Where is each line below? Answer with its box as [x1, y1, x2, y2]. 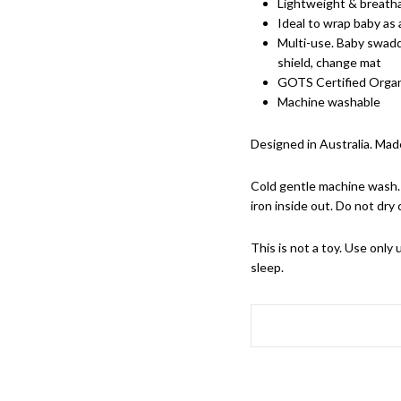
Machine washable [277, 94, 380, 109]
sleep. [251, 260, 284, 275]
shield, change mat [277, 55, 381, 70]
